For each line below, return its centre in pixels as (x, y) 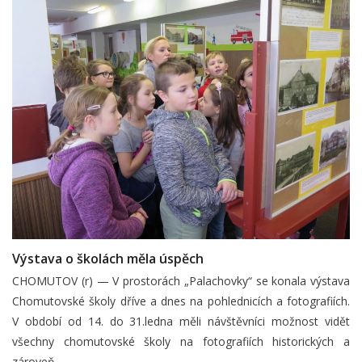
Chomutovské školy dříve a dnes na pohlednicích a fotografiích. (181, 301)
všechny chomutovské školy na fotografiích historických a (181, 341)
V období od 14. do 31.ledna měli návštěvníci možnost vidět (181, 321)
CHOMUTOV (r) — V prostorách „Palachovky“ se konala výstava (181, 281)
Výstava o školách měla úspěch (108, 259)
